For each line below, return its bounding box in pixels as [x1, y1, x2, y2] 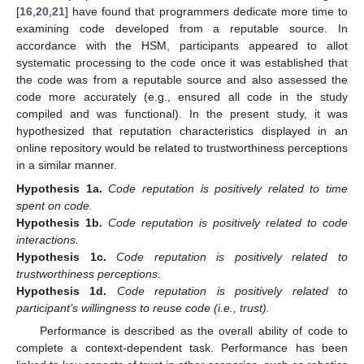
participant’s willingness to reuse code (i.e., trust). [16, 301, 270, 314]
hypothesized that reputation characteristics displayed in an [16, 124, 348, 138]
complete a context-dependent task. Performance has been [16, 340, 348, 354]
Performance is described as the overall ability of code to [39, 323, 348, 337]
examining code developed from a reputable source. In [16, 22, 348, 36]
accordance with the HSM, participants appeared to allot [16, 39, 348, 53]
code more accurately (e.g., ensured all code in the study [16, 90, 348, 104]
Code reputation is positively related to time [108, 181, 348, 195]
